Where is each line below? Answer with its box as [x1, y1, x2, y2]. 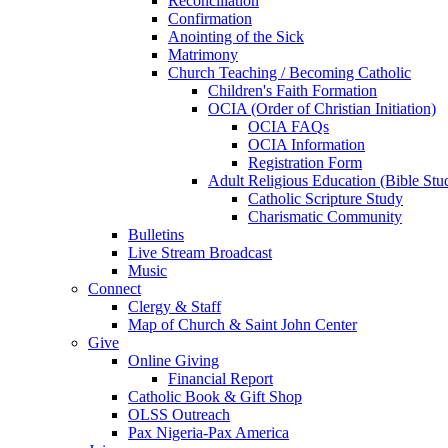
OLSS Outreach [128, 406, 230, 423]
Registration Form [248, 154, 362, 171]
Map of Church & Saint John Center [128, 316, 357, 333]
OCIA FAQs [248, 118, 329, 135]
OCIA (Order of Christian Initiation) [208, 100, 436, 117]
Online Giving [128, 352, 219, 369]
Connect [88, 280, 141, 297]
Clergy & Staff [128, 298, 221, 315]
